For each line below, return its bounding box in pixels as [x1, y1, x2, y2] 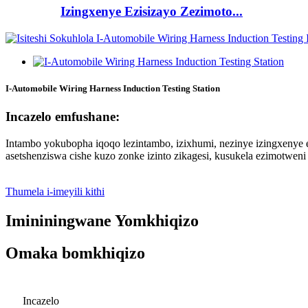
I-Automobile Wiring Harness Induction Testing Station [5, 83, 220, 94]
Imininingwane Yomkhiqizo [5, 211, 199, 230]
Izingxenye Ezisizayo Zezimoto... [60, 4, 243, 19]
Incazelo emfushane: [5, 109, 120, 124]
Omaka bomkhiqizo [5, 243, 145, 262]
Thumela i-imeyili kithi [5, 185, 104, 197]
